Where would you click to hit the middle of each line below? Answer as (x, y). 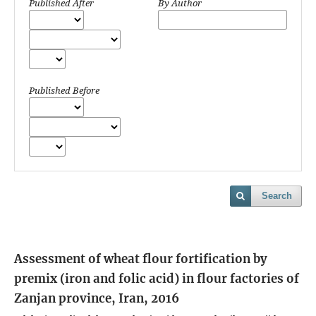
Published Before (64, 90)
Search (277, 195)
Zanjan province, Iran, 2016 (97, 298)
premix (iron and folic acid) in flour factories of (157, 278)
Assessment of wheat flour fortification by (141, 259)
